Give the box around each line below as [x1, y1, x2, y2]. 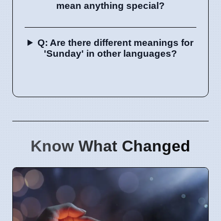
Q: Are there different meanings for [37, 37, 194, 48]
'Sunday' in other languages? [44, 48, 177, 59]
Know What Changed [31, 137, 190, 155]
